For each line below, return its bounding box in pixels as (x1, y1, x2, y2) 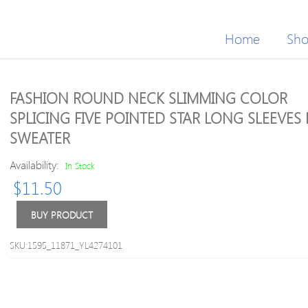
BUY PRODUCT (31, 208, 93, 221)
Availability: (10, 157, 62, 172)
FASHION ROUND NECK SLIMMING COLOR (10, 87, 287, 108)
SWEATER (10, 127, 70, 148)
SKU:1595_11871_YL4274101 (10, 239, 122, 252)
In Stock (65, 159, 95, 171)
